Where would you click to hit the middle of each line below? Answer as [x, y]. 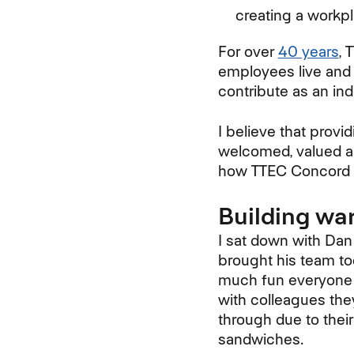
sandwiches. [260, 340]
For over [248, 51]
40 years [308, 51]
